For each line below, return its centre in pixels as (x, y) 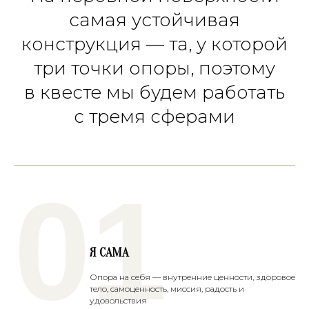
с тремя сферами (154, 117)
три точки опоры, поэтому (154, 68)
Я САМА (109, 253)
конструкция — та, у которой (154, 44)
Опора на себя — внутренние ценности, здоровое (192, 277)
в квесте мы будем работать (154, 92)
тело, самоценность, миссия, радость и (167, 289)
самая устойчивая (154, 20)
